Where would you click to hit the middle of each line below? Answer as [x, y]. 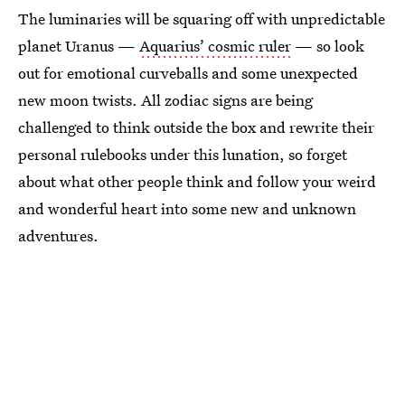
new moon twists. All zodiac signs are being [165, 99]
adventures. [58, 235]
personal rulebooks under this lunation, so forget [183, 154]
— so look [328, 45]
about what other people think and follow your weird [197, 181]
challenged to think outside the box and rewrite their [196, 127]
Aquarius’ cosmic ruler [215, 45]
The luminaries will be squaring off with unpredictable [202, 18]
